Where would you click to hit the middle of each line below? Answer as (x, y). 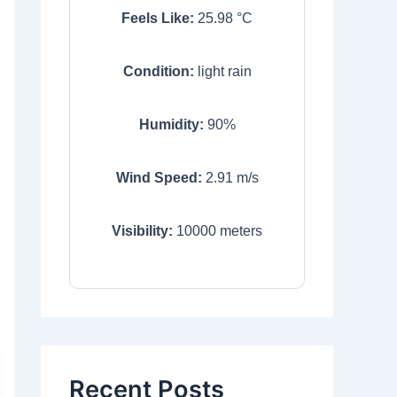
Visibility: (142, 231)
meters (239, 231)
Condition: (158, 71)
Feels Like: (158, 18)
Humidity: (171, 125)
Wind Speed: (159, 178)
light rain (224, 71)
